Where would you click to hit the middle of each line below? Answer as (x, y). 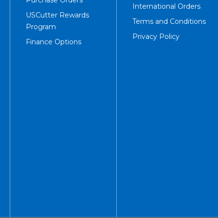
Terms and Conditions (169, 21)
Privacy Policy (156, 36)
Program (41, 27)
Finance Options (53, 42)
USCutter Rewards (57, 15)
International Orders (166, 6)
